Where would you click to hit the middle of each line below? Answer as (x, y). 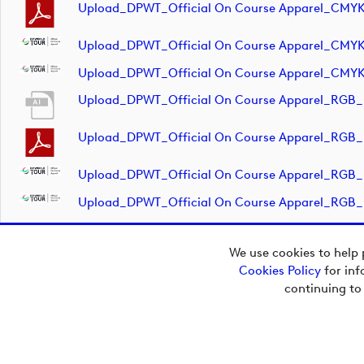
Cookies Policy (280, 270)
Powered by (47, 343)
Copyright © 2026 (64, 288)
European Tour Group (73, 306)
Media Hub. (45, 324)
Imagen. (105, 343)
